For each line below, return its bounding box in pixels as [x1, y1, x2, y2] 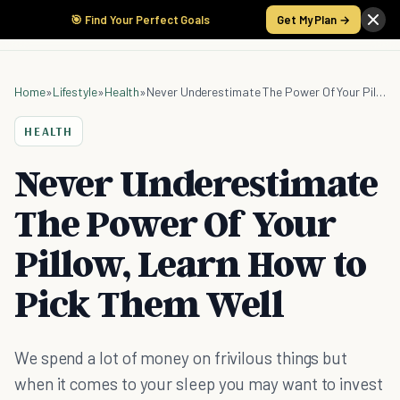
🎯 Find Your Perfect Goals [71, 12, 210, 27]
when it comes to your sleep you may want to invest [14, 373, 383, 394]
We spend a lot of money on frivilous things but [14, 347, 348, 368]
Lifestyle [52, 84, 97, 99]
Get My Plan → [277, 12, 350, 27]
